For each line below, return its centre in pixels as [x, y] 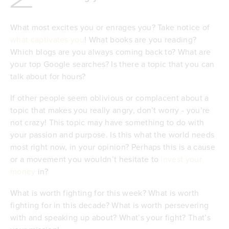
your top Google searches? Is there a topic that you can [112, 64]
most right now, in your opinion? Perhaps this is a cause [113, 146]
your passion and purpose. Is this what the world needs [112, 134]
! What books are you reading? [141, 39]
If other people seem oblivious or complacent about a [110, 97]
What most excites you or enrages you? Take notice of [110, 27]
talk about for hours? [48, 76]
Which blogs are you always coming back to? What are [111, 51]
